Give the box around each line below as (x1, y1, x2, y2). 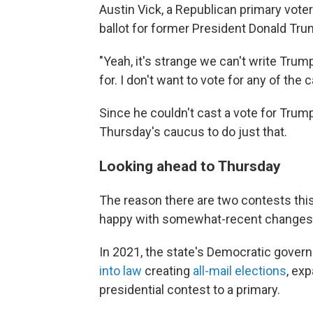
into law (99, 263, 142, 278)
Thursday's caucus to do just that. (99, 124, 287, 139)
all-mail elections (193, 263, 286, 278)
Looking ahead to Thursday (99, 157, 281, 175)
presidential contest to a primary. (99, 282, 280, 297)
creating (142, 263, 193, 278)
